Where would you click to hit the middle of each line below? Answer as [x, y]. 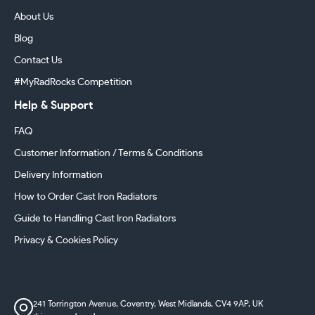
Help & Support [53, 105]
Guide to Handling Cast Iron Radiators [95, 218]
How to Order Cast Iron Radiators [85, 197]
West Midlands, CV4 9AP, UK [211, 303]
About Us [34, 17]
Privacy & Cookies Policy [66, 240]
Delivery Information [58, 175]
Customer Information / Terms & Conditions [108, 153]
